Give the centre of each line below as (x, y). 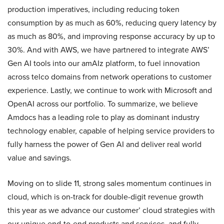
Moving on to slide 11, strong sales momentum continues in (109, 183)
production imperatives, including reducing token (93, 9)
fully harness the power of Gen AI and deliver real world (104, 144)
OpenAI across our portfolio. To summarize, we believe (103, 104)
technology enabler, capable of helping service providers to (111, 131)
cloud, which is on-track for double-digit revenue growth (105, 197)
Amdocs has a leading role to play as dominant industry (103, 117)
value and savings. (39, 158)
